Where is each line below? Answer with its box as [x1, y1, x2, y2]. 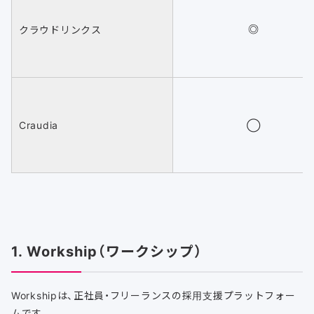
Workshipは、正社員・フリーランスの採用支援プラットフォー [11, 288, 296, 303]
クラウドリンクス [19, 22, 102, 37]
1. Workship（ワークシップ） [11, 240, 203, 261]
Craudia [19, 118, 58, 132]
